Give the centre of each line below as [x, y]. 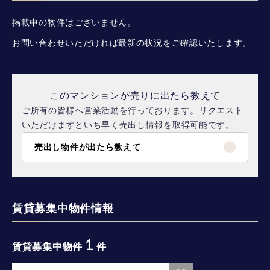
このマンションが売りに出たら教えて [135, 96]
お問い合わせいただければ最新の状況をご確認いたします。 [132, 43]
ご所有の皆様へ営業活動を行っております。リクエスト [133, 111]
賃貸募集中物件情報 [63, 209]
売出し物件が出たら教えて [88, 147]
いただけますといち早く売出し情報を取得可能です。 [128, 125]
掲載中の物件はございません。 [74, 23]
